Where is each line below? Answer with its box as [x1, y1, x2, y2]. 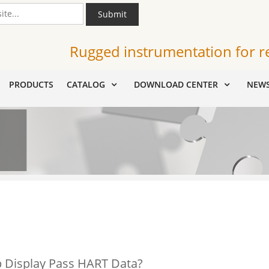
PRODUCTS [9, 79, 53, 90]
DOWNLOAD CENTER [134, 79, 218, 90]
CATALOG [67, 79, 105, 90]
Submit [98, 8, 127, 20]
